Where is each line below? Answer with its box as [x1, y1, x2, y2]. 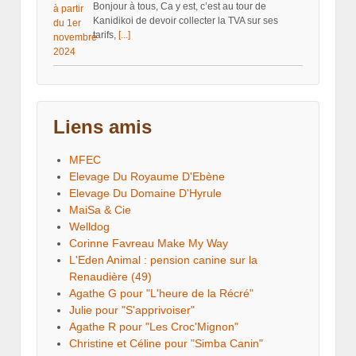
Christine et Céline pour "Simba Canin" [69, 337, 263, 350]
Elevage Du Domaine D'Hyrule [69, 187, 222, 200]
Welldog [69, 220, 110, 234]
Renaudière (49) [69, 270, 152, 284]
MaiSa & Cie [69, 203, 131, 217]
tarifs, [93, 29, 118, 41]
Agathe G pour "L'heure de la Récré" [69, 287, 253, 300]
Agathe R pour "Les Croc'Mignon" [69, 320, 238, 334]
